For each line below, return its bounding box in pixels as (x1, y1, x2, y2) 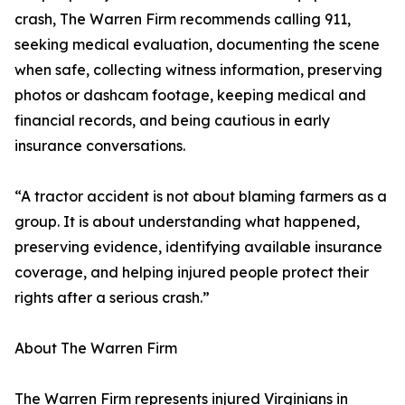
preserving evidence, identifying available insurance (14, 238, 382, 256)
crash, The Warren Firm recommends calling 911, (14, 10, 351, 28)
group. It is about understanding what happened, (14, 212, 360, 231)
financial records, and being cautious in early (14, 111, 330, 129)
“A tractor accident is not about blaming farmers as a (14, 187, 387, 205)
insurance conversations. (14, 137, 185, 155)
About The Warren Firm (14, 339, 177, 357)
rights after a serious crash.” (14, 288, 210, 306)
